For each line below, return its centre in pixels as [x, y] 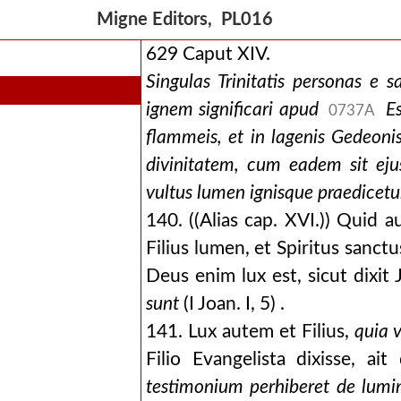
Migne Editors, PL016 [189, 20]
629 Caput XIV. [208, 54]
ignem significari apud [235, 110]
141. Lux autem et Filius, [250, 332]
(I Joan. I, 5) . [231, 304]
